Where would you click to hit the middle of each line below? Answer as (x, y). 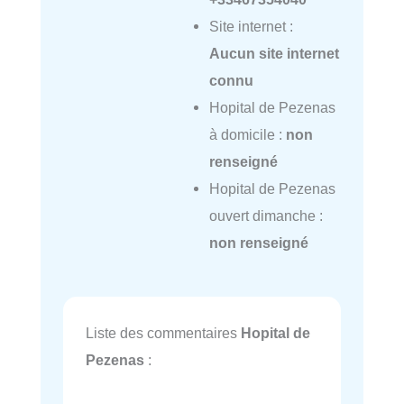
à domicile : (247, 135)
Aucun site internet (274, 54)
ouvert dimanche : (266, 216)
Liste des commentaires (163, 333)
